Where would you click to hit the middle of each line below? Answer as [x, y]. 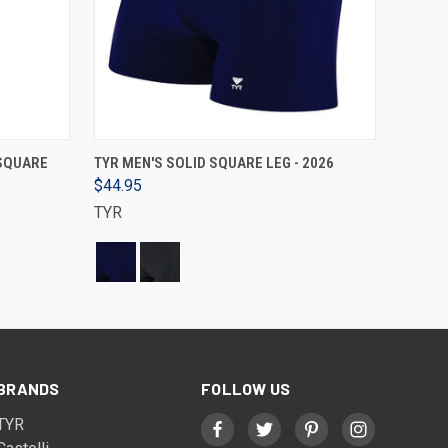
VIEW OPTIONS [235, 154]
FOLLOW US [246, 388]
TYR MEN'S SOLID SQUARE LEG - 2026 [214, 163]
